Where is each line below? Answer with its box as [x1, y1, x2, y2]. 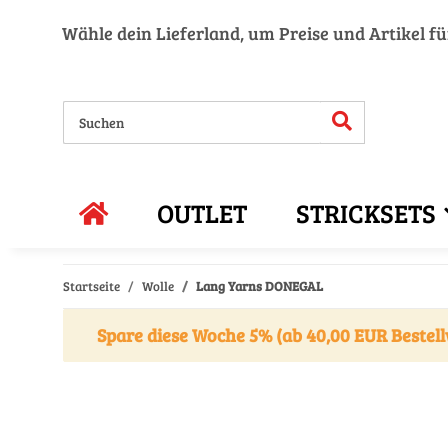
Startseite [63, 277, 120, 295]
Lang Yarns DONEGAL [196, 277, 323, 295]
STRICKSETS [296, 195, 436, 230]
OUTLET [157, 195, 247, 230]
